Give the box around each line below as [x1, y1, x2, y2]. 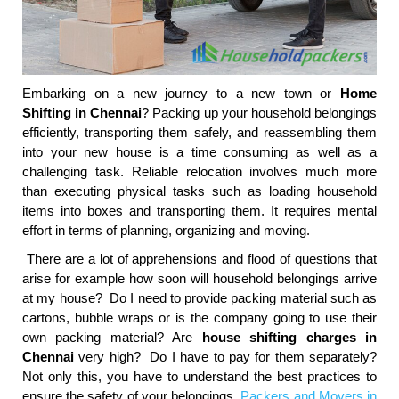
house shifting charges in [201, 330, 378, 346]
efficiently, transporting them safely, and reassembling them [22, 125, 377, 141]
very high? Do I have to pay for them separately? [78, 349, 378, 365]
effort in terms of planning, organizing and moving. [22, 223, 310, 239]
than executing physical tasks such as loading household [22, 183, 377, 199]
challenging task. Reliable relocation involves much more [22, 164, 377, 180]
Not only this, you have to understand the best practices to [22, 369, 377, 385]
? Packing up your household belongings [142, 105, 378, 121]
